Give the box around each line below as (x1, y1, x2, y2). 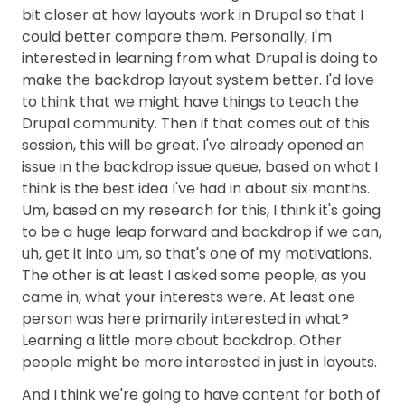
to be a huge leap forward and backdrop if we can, (22, 221, 381, 242)
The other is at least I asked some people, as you (22, 265, 366, 286)
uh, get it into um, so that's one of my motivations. (22, 243, 372, 264)
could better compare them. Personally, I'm (22, 26, 332, 47)
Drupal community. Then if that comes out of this (22, 113, 370, 134)
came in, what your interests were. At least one (22, 287, 355, 307)
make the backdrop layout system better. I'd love (22, 70, 374, 90)
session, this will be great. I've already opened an (22, 135, 364, 155)
